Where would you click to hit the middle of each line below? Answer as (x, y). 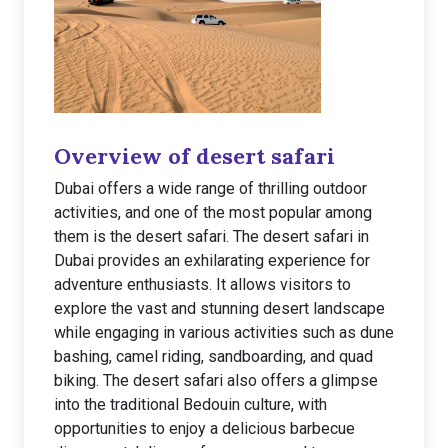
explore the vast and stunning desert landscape (219, 308)
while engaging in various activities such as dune (224, 332)
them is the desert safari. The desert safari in (211, 236)
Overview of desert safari (194, 156)
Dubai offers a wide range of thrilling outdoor (210, 188)
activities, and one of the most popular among (213, 212)
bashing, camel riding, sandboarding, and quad (213, 356)
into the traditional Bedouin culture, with (190, 404)
